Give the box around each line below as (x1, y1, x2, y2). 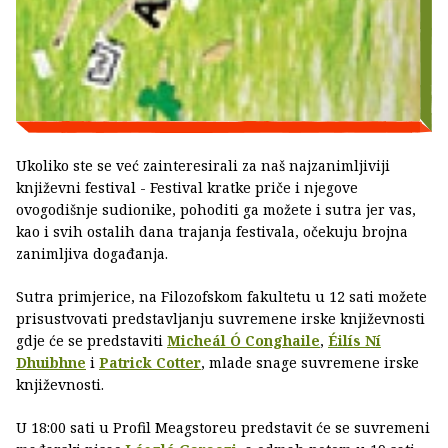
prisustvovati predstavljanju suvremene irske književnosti (16, 309, 425, 329)
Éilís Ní (328, 331, 381, 351)
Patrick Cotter (99, 353, 201, 373)
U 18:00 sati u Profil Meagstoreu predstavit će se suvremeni (16, 418, 430, 438)
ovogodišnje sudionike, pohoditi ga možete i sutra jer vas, (16, 200, 416, 220)
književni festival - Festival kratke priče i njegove (16, 178, 358, 198)
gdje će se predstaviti (16, 331, 167, 351)
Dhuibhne (16, 353, 86, 373)
